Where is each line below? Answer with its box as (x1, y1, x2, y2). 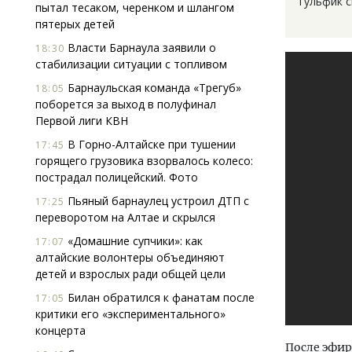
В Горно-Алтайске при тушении (64, 137, 236, 152)
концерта (35, 323, 86, 338)
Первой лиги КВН (35, 113, 128, 128)
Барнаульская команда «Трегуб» (64, 80, 241, 95)
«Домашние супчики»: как (64, 233, 203, 248)
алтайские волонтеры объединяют (35, 250, 225, 265)
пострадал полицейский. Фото (35, 170, 198, 185)
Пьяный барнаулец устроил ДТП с (64, 193, 249, 208)
